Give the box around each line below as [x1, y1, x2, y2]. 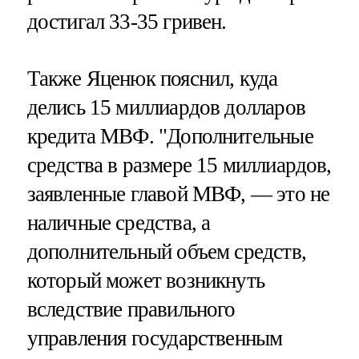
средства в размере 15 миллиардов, [26, 152, 332, 177]
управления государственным [26, 325, 283, 350]
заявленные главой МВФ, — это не [26, 181, 330, 206]
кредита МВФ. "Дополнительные [26, 123, 313, 148]
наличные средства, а [26, 210, 211, 235]
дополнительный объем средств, [26, 239, 306, 264]
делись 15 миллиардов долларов [26, 95, 305, 119]
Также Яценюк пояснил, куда [26, 66, 278, 91]
